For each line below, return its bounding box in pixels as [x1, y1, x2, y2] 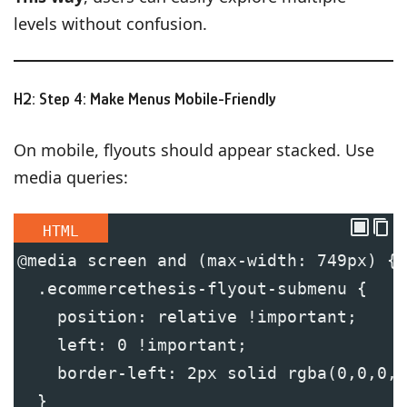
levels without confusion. [14, 12, 207, 35]
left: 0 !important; [17, 334, 247, 354]
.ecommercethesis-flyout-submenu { [17, 278, 367, 298]
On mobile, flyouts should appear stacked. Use [14, 138, 374, 161]
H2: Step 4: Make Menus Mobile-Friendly [14, 89, 276, 108]
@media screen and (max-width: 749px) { [17, 250, 397, 270]
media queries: [14, 165, 128, 188]
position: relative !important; [17, 306, 357, 326]
